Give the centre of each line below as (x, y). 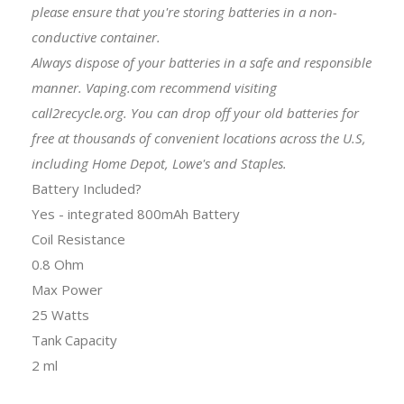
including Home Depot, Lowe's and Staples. (159, 163)
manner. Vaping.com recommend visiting (154, 87)
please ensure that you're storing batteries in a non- (184, 11)
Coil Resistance (78, 239)
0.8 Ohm (58, 264)
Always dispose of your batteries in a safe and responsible (202, 62)
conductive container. (96, 37)
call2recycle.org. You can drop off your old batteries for (195, 112)
